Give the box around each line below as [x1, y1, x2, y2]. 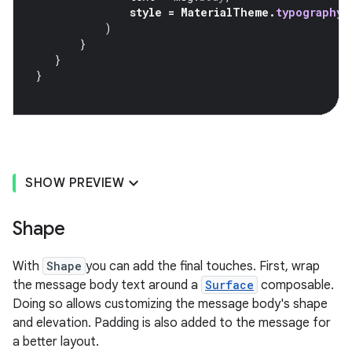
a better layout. [13, 334, 99, 350]
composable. [258, 277, 334, 294]
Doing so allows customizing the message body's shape [13, 296, 328, 313]
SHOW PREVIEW [25, 175, 124, 192]
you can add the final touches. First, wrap [86, 258, 320, 275]
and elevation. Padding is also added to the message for [13, 315, 331, 332]
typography [276, 5, 343, 20]
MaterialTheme [181, 5, 269, 20]
